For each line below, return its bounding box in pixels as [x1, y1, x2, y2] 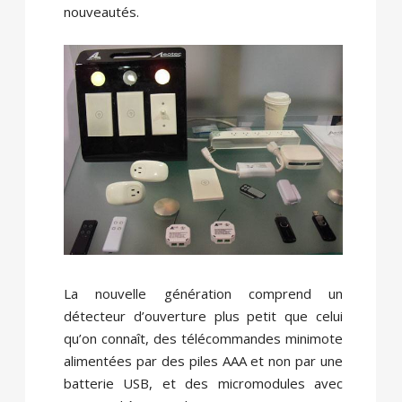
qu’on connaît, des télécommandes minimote [63, 328, 344, 347]
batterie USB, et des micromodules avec [63, 373, 344, 392]
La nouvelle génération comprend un [63, 284, 344, 302]
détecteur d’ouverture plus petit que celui [63, 306, 344, 325]
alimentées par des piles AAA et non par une [63, 351, 344, 370]
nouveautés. [63, 3, 139, 21]
